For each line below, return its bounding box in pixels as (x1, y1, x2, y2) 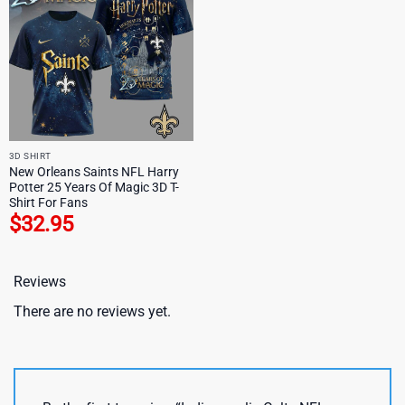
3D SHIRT (8, 150, 52, 161)
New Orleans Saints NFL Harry (8, 164, 179, 179)
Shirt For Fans (8, 194, 88, 210)
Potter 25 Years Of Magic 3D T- (8, 179, 179, 194)
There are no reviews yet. (14, 302, 171, 320)
